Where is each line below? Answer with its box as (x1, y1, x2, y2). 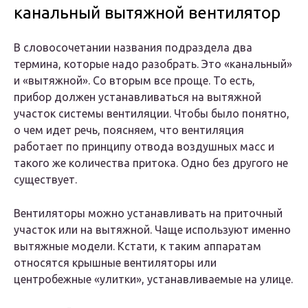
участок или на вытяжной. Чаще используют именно (14, 223, 291, 236)
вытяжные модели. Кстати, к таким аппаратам (14, 240, 261, 253)
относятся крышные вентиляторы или (14, 256, 217, 269)
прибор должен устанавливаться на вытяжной (14, 91, 261, 104)
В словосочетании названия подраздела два (14, 41, 252, 54)
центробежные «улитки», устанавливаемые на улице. (14, 273, 293, 286)
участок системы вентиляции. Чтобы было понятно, (14, 107, 289, 120)
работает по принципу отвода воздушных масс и (14, 140, 274, 153)
